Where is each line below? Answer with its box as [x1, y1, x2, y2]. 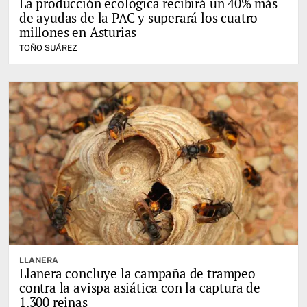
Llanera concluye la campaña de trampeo [19, 264, 256, 282]
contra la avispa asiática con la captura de [19, 278, 260, 296]
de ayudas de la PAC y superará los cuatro [19, 9, 258, 27]
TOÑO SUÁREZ [19, 43, 77, 53]
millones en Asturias [19, 23, 137, 41]
